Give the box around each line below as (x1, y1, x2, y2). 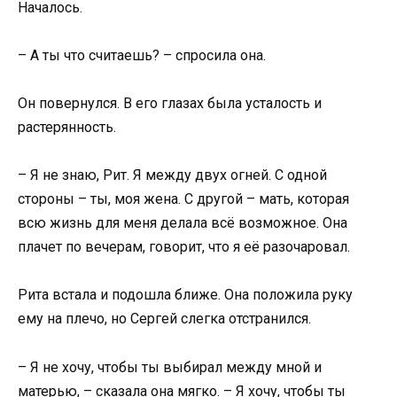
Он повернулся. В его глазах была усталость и (18, 95, 322, 112)
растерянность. (18, 119, 116, 136)
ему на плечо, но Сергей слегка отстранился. (18, 310, 311, 328)
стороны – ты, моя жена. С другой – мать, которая (18, 191, 349, 208)
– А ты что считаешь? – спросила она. (18, 46, 266, 64)
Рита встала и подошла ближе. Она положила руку (18, 286, 353, 304)
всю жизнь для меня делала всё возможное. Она (18, 214, 347, 232)
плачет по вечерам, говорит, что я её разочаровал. (18, 238, 350, 256)
